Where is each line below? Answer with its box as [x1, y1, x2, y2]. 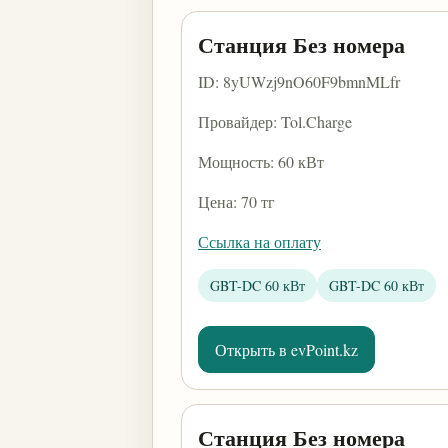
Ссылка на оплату [198, 231, 321, 252]
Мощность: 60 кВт [198, 151, 324, 172]
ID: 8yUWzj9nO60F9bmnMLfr [198, 71, 400, 92]
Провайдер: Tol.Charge [198, 111, 352, 132]
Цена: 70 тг [198, 191, 275, 212]
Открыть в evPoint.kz [215, 339, 358, 360]
